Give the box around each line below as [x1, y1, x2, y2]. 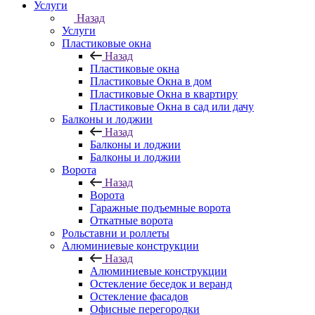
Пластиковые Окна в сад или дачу [90, 101, 254, 112]
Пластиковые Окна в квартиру [90, 88, 238, 100]
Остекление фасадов [90, 290, 188, 302]
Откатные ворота [90, 214, 173, 226]
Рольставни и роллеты [62, 227, 169, 239]
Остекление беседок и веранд [90, 278, 232, 290]
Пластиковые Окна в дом [90, 75, 212, 87]
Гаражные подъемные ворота [90, 202, 231, 214]
